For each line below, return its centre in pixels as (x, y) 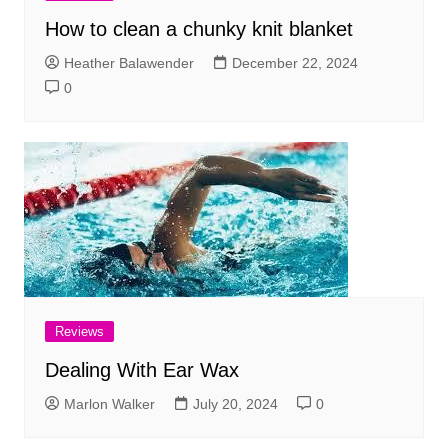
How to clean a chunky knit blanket (198, 28)
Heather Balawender (128, 62)
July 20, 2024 (235, 403)
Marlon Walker (109, 403)
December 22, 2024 (294, 62)
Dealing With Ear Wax (141, 369)
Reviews (79, 331)
